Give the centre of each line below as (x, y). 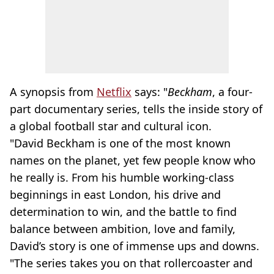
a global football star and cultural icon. (111, 126)
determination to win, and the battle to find (123, 212)
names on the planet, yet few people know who (133, 160)
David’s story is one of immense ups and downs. (135, 246)
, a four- (232, 92)
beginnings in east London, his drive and (115, 194)
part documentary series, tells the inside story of (136, 109)
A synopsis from (53, 92)
